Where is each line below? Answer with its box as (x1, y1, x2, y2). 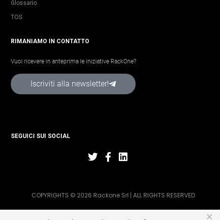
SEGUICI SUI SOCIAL (11, 132, 70, 139)
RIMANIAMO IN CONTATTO (11, 37, 89, 45)
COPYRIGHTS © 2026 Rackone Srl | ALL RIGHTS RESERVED (31, 191, 195, 199)
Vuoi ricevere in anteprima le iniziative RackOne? (11, 57, 136, 65)
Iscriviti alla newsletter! (30, 79, 109, 88)
